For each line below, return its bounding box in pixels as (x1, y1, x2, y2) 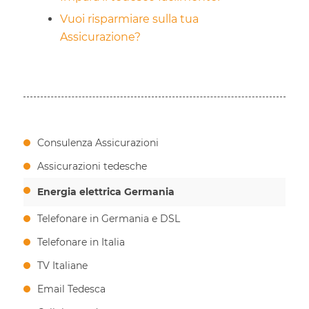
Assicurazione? (59, 30, 141, 44)
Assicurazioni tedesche (37, 160, 147, 173)
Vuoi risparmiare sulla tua (59, 12, 199, 26)
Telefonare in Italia (37, 236, 125, 249)
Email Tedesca (37, 283, 106, 296)
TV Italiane (37, 259, 88, 272)
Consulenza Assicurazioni (37, 137, 159, 150)
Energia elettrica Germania (37, 186, 175, 199)
